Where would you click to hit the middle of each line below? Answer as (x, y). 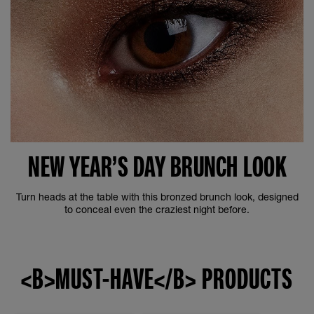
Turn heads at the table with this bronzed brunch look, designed (157, 197)
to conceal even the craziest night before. (157, 209)
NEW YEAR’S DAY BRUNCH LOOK (157, 166)
